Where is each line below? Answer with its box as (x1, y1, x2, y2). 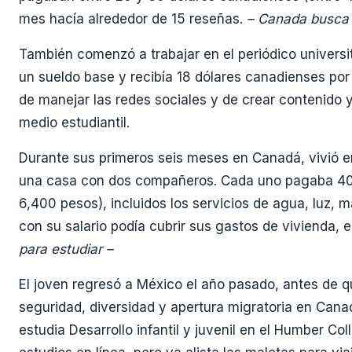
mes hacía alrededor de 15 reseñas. (19, 10, 247, 27)
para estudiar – (19, 240, 113, 257)
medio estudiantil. (19, 114, 130, 130)
